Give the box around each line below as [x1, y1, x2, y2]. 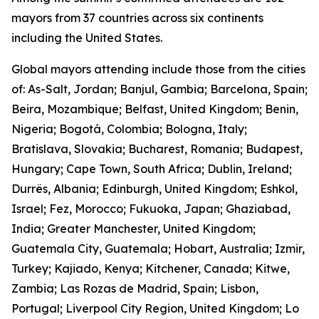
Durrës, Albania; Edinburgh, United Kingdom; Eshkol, [11, 182, 298, 196]
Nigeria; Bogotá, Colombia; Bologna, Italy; [11, 122, 247, 136]
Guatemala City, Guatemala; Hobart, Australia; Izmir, [11, 241, 305, 256]
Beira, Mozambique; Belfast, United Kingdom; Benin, [11, 102, 298, 116]
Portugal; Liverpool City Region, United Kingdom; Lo [11, 301, 299, 315]
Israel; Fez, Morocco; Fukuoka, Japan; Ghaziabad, [11, 202, 291, 216]
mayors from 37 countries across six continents [11, 11, 263, 25]
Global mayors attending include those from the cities [11, 62, 305, 76]
